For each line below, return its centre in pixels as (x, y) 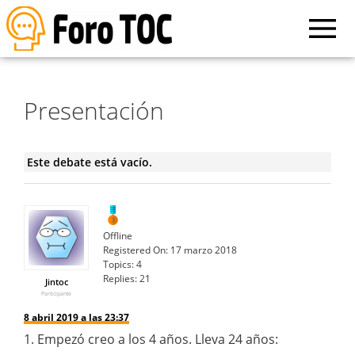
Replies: (120, 278)
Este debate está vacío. (89, 162)
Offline (118, 235)
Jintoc (56, 281)
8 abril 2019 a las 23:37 (76, 317)
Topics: (118, 264)
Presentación (94, 110)
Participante (56, 293)
